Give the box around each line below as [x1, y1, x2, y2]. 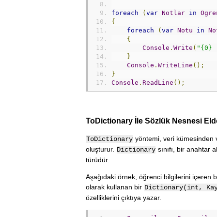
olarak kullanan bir [86, 183, 144, 191]
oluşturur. [86, 145, 116, 154]
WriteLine [158, 61, 193, 69]
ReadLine [142, 78, 173, 86]
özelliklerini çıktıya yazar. [86, 194, 161, 202]
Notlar [162, 9, 185, 16]
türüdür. [86, 156, 109, 164]
